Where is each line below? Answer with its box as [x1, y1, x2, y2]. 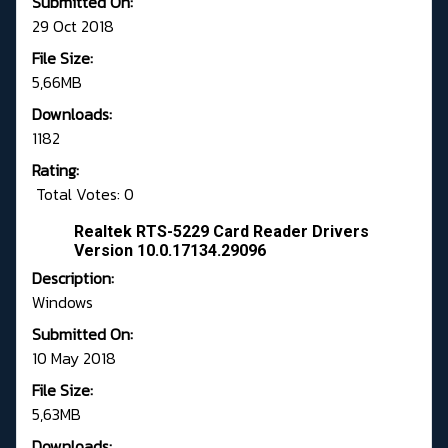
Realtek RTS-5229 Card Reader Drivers [74, 222, 369, 242]
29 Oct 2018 [32, 14, 114, 39]
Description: [32, 266, 114, 291]
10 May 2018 [32, 346, 116, 371]
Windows [32, 290, 93, 315]
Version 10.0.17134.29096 [74, 241, 266, 261]
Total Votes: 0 [32, 182, 134, 207]
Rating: [32, 158, 79, 183]
